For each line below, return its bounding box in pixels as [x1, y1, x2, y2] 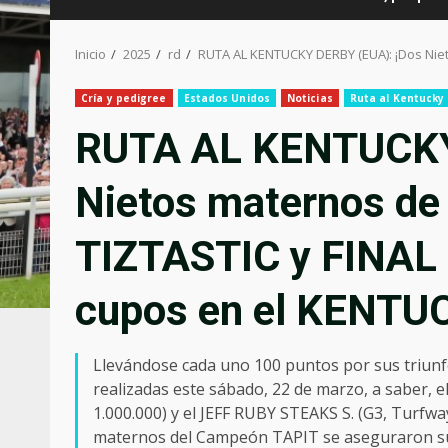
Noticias [286, 91, 333, 105]
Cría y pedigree [81, 91, 167, 105]
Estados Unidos [183, 91, 270, 105]
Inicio [75, 45, 106, 63]
